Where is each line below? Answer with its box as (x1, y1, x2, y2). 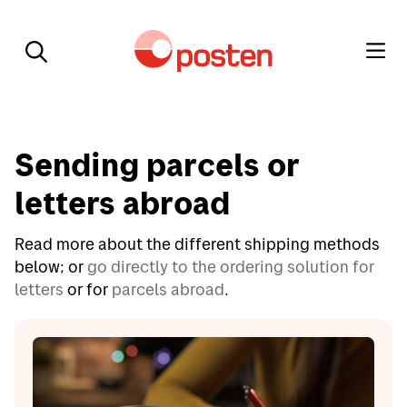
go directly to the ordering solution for (87, 256, 374, 277)
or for (64, 279, 112, 300)
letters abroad (15, 183, 230, 223)
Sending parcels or (15, 144, 300, 184)
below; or (15, 256, 87, 277)
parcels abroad (112, 279, 224, 300)
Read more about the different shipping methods (15, 233, 380, 254)
